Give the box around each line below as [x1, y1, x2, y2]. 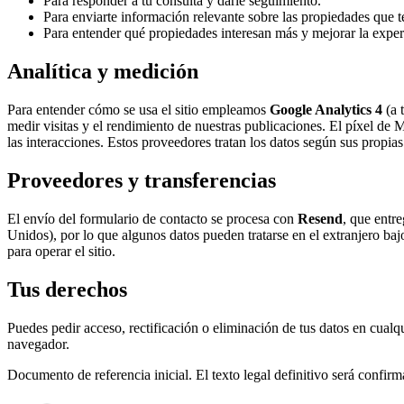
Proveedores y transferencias [7, 169, 276, 193]
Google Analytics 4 [270, 102, 382, 118]
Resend [298, 211, 343, 227]
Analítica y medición [7, 60, 198, 84]
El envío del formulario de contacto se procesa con [7, 211, 294, 227]
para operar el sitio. [7, 243, 115, 260]
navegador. [7, 335, 69, 352]
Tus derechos [7, 277, 127, 301]
